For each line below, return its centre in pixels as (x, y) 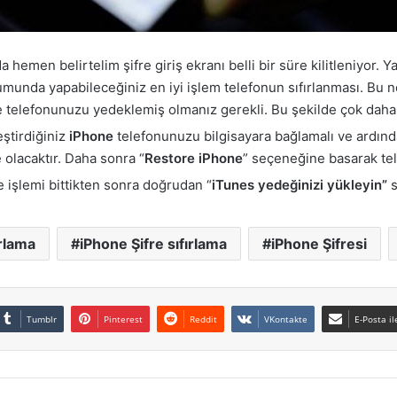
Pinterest (123, 319)
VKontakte (286, 319)
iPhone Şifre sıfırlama (153, 244)
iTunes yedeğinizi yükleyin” (300, 185)
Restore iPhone (194, 159)
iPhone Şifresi (319, 244)
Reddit (203, 319)
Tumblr (42, 319)
